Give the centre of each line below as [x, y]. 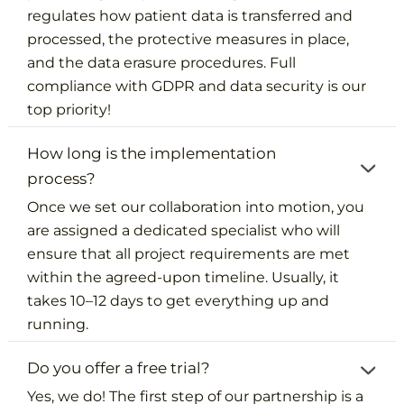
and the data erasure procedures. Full [162, 62]
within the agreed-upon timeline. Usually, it [184, 277]
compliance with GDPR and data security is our [197, 86]
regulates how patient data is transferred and [190, 15]
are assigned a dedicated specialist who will [184, 230]
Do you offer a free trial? [119, 367]
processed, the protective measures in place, [188, 39]
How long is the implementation [152, 153]
